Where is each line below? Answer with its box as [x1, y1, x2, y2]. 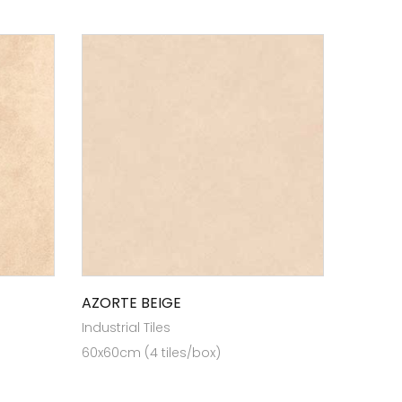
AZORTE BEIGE [82, 293, 181, 313]
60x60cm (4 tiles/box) [82, 344, 221, 362]
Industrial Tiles [82, 319, 170, 336]
